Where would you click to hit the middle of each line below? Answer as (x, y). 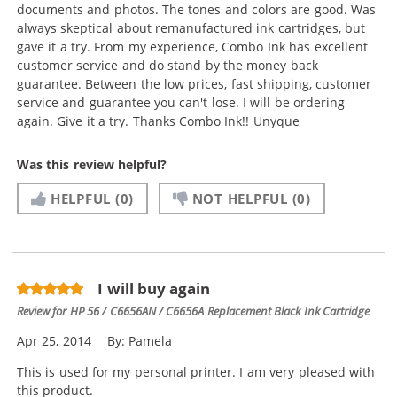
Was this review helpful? (92, 164)
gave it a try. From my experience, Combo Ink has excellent (192, 46)
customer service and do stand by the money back (167, 65)
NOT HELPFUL (240, 198)
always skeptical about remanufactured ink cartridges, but (191, 27)
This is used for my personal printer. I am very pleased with (196, 372)
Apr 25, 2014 (54, 341)
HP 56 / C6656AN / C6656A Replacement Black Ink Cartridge (219, 311)
